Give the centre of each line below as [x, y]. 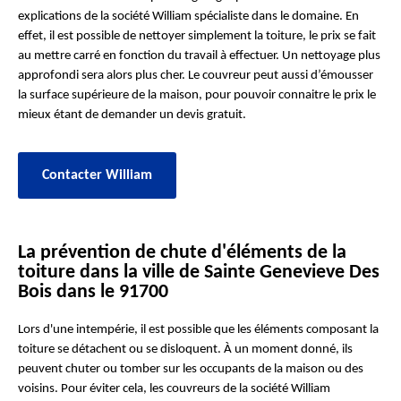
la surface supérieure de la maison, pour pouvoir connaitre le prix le [197, 95]
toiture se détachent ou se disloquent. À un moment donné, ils [185, 350]
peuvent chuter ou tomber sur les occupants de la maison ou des [191, 369]
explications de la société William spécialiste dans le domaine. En [188, 17]
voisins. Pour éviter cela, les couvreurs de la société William [174, 389]
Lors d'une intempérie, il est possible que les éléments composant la [198, 330]
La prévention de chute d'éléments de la [182, 253]
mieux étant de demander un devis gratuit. [132, 115]
